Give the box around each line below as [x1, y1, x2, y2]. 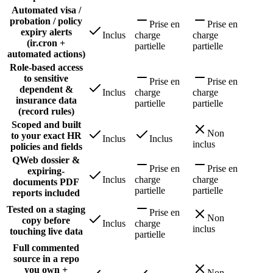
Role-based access [9, 62, 83, 73]
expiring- [27, 166, 65, 177]
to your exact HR [10, 130, 82, 141]
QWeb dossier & [12, 155, 80, 166]
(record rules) [18, 106, 74, 117]
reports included [12, 188, 80, 199]
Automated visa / [11, 5, 81, 16]
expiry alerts [20, 27, 72, 38]
